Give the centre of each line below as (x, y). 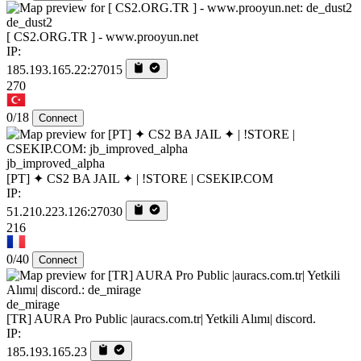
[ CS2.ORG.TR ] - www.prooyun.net (102, 37)
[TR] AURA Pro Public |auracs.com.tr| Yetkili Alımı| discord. (161, 319)
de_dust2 (29, 23)
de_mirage (33, 305)
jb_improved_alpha (56, 164)
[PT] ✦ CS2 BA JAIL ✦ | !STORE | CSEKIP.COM (140, 179)
